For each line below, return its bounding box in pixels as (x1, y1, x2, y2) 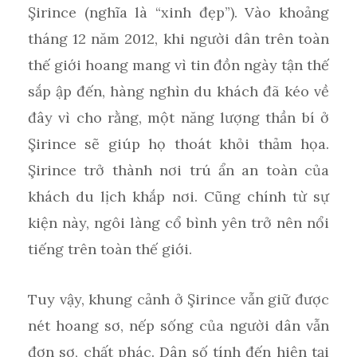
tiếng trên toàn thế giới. (28, 239, 192, 258)
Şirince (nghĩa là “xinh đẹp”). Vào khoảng (28, 2, 329, 22)
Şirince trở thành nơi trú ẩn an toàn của (28, 160, 329, 179)
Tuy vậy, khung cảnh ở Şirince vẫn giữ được (28, 289, 329, 308)
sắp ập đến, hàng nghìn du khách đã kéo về (28, 81, 329, 100)
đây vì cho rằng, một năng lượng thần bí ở (28, 108, 329, 127)
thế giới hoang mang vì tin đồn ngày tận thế (28, 55, 329, 74)
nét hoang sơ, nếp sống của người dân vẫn (28, 316, 329, 335)
